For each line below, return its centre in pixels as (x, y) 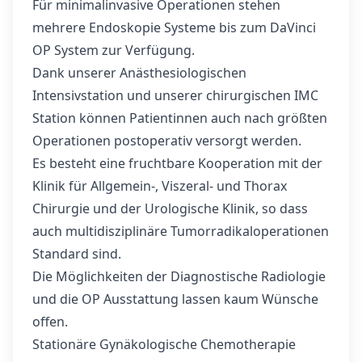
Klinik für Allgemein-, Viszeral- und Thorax (160, 186)
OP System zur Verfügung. (114, 50)
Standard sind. (77, 254)
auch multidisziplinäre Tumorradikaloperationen (181, 231)
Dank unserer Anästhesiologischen (139, 73)
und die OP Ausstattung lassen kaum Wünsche (175, 299)
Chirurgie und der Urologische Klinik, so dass (170, 208)
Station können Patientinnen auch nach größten (180, 118)
